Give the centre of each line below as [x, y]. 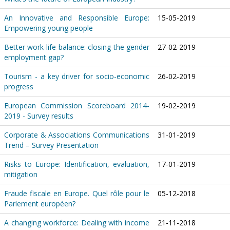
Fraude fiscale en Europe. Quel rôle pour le [77, 193]
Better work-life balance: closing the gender [77, 47]
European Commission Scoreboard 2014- [77, 106]
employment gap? [34, 57]
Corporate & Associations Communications [77, 135]
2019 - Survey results [39, 116]
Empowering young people [49, 28]
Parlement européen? [40, 204]
